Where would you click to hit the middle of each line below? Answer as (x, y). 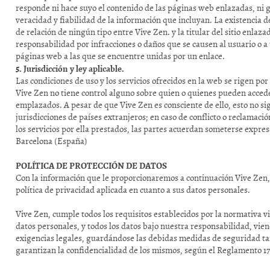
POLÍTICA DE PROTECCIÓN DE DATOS (93, 165)
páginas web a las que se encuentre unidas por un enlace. (121, 56)
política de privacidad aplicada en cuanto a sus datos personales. (133, 190)
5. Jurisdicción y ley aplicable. (70, 68)
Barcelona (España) (52, 141)
